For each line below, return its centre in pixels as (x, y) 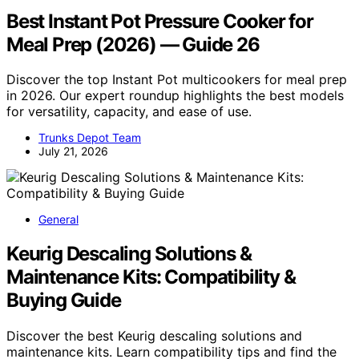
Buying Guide (64, 301)
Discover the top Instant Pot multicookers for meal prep (177, 80)
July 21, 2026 (73, 151)
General (58, 220)
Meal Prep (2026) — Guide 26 (133, 44)
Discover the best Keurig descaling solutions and (154, 336)
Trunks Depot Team (90, 138)
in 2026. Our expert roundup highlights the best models (175, 96)
